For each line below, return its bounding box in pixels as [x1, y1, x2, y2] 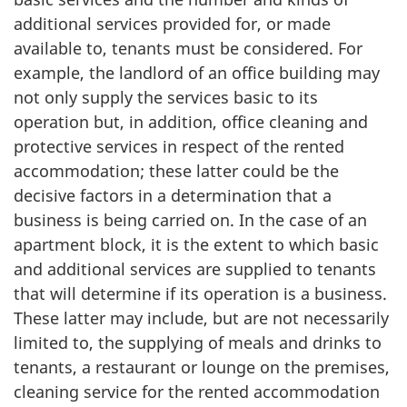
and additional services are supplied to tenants [14, 258, 376, 280]
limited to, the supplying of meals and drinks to [14, 332, 382, 353]
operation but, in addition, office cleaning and [14, 111, 368, 133]
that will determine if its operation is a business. [14, 283, 387, 304]
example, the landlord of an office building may [14, 62, 380, 84]
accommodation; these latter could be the [14, 160, 339, 182]
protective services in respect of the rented [14, 135, 344, 157]
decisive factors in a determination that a [14, 184, 332, 206]
